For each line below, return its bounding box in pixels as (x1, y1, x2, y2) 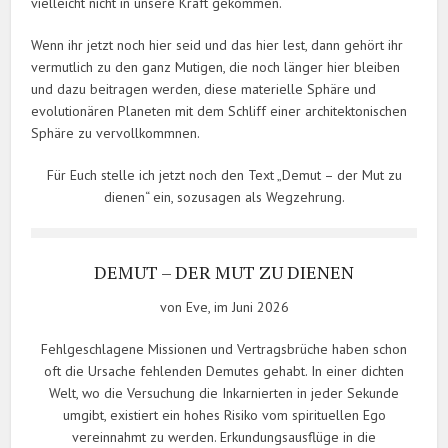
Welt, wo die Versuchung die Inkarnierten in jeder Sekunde (49, 384, 399, 403)
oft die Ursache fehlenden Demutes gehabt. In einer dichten (44, 362, 404, 381)
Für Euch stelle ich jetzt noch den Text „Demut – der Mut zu (46, 166, 402, 185)
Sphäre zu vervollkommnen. (31, 124, 201, 143)
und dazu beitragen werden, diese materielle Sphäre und (31, 80, 377, 99)
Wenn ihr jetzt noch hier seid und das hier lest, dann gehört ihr (31, 36, 404, 55)
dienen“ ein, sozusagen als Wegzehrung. (103, 188, 345, 207)
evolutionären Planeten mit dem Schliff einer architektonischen (31, 102, 408, 121)
